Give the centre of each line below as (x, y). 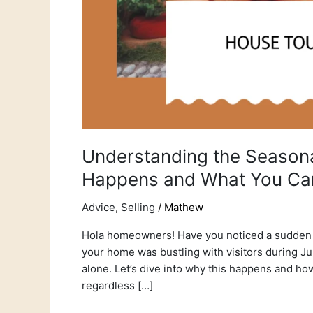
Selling (138, 208)
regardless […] (117, 286)
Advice (99, 208)
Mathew (184, 208)
